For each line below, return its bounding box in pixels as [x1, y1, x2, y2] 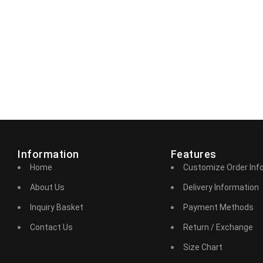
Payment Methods [183, 202, 254, 212]
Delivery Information [183, 182, 259, 192]
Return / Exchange [183, 222, 253, 232]
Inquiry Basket [30, 202, 83, 212]
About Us [30, 182, 65, 192]
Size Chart [183, 242, 222, 252]
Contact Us [30, 222, 73, 232]
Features [170, 147, 217, 160]
